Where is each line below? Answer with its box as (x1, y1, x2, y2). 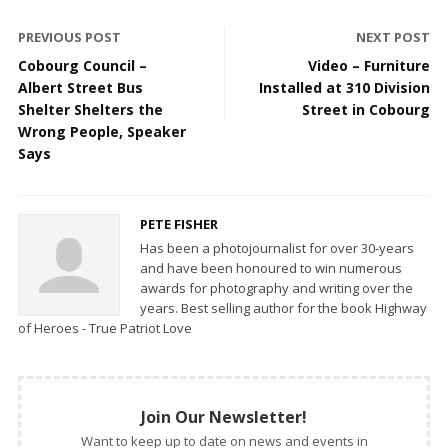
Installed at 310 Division (259, 78, 430, 98)
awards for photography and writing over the (140, 279, 413, 298)
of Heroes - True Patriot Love (18, 319, 192, 338)
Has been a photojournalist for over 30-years (140, 239, 414, 258)
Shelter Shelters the (18, 100, 163, 120)
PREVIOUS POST (18, 28, 121, 47)
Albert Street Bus (18, 78, 143, 98)
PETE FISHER (140, 215, 218, 234)
